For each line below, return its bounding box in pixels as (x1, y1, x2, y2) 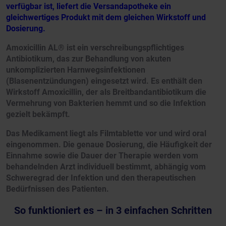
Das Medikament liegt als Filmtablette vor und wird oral (6, 129, 206, 139)
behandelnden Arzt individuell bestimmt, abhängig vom (6, 162, 206, 172)
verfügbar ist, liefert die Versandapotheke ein (6, 2, 171, 12)
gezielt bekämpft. (6, 109, 70, 120)
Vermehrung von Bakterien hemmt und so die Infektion (6, 98, 206, 108)
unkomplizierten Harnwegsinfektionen (6, 65, 145, 75)
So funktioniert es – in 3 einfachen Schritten (14, 204, 212, 217)
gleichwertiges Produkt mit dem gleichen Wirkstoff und (6, 13, 206, 23)
